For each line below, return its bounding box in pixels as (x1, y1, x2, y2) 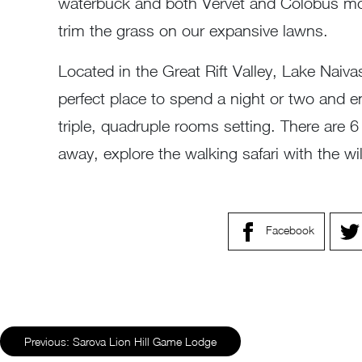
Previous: (24, 334, 69, 348)
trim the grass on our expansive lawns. (58, 21, 328, 40)
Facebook (266, 223, 314, 238)
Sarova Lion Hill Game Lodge (73, 334, 217, 348)
